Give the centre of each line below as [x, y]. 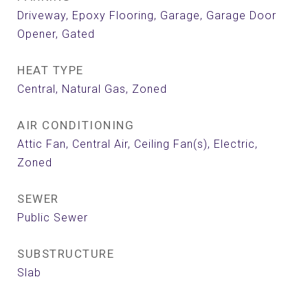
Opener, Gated [56, 34]
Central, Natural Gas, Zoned [92, 89]
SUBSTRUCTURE [66, 254]
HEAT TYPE [51, 70]
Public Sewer [53, 218]
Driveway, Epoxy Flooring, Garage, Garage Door [147, 15]
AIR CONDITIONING [76, 125]
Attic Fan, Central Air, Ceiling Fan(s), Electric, [137, 144]
